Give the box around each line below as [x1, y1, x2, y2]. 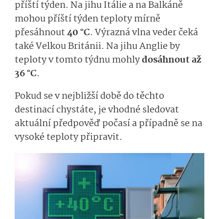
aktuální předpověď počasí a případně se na [15, 116, 202, 131]
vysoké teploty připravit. [15, 130, 124, 145]
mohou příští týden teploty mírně [15, 12, 160, 27]
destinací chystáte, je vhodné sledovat [15, 103, 179, 118]
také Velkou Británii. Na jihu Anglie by [15, 39, 180, 54]
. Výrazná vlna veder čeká [90, 25, 198, 41]
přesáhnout [15, 25, 67, 41]
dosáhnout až [142, 53, 201, 68]
